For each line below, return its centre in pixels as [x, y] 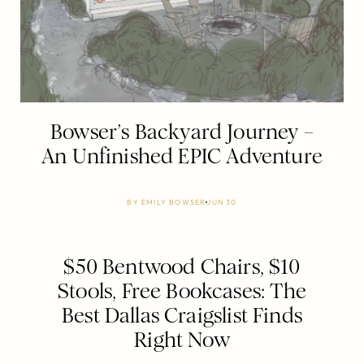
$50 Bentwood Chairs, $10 [182, 266]
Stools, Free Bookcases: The [182, 291]
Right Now [182, 340]
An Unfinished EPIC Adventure [182, 156]
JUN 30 [222, 201]
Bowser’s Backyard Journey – [182, 132]
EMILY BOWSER [174, 201]
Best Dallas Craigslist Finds [182, 315]
